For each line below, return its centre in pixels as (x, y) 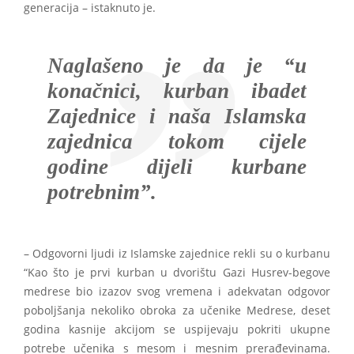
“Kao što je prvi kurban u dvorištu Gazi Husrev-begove (177, 273)
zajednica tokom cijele (177, 142)
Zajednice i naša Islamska (177, 117)
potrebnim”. (102, 192)
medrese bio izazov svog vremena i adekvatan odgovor (177, 292)
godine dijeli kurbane (177, 167)
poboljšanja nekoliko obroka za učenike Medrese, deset (177, 311)
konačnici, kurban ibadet (177, 91)
